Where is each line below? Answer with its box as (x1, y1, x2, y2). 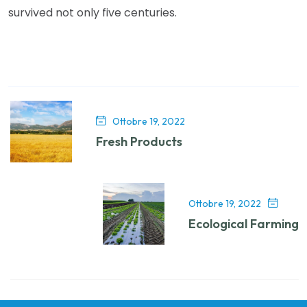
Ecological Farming (188, 215, 299, 232)
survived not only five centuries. (8, 4, 177, 21)
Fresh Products (96, 133, 182, 149)
